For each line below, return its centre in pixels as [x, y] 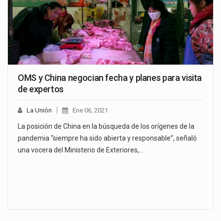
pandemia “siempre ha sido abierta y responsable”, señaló [107, 138]
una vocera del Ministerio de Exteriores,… [81, 150]
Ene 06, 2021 [90, 110]
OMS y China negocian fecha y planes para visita [110, 77]
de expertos [41, 89]
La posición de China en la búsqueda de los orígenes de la [106, 126]
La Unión [39, 110]
